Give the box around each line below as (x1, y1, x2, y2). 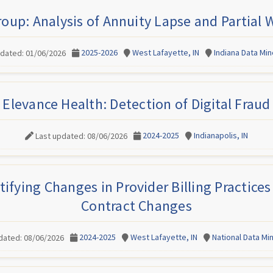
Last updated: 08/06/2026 (35, 130, 127, 141)
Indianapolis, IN (194, 130, 248, 141)
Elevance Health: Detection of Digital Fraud (2, 94, 271, 113)
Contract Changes (81, 196, 192, 215)
